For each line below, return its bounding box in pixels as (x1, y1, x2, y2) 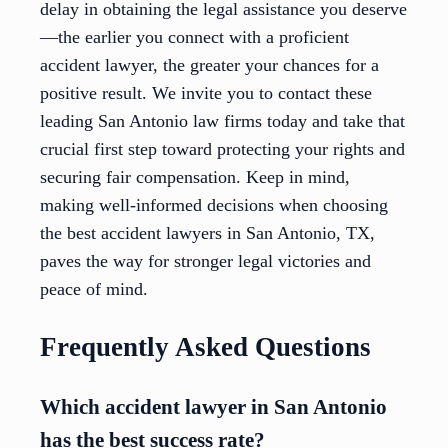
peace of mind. (40, 279, 148, 300)
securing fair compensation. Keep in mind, (40, 167, 350, 188)
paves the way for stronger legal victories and (40, 251, 371, 272)
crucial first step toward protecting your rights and (40, 139, 405, 160)
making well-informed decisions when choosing (40, 195, 388, 216)
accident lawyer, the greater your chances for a (40, 55, 379, 76)
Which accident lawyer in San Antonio (40, 395, 387, 420)
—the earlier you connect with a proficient (40, 27, 349, 48)
